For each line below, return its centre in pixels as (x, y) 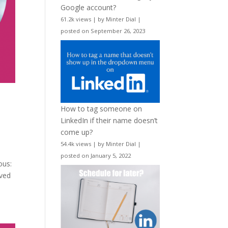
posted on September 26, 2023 (103, 31)
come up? (77, 132)
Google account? (89, 8)
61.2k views (76, 19)
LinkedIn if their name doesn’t (109, 120)
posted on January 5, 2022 (96, 155)
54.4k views (76, 144)
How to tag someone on (102, 108)
